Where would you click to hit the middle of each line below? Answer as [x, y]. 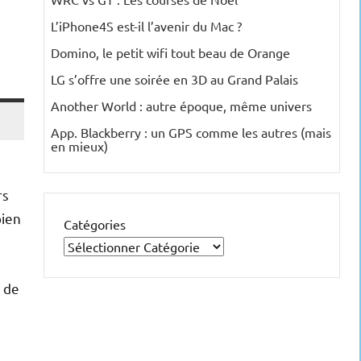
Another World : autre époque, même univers [181, 106]
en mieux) [79, 146]
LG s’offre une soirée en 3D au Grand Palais [174, 79]
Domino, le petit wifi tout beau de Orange [170, 53]
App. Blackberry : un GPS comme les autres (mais [191, 133]
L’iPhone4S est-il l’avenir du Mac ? [146, 26]
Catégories [95, 224]
